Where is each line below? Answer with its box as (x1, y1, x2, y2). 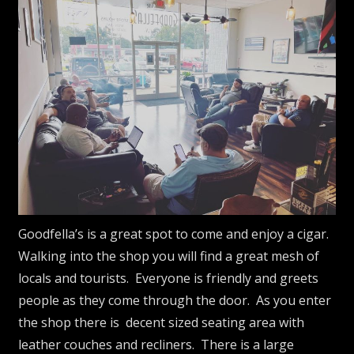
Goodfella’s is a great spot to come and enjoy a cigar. (18, 225, 333, 243)
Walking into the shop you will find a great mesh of (18, 247, 320, 265)
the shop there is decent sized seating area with (18, 314, 305, 332)
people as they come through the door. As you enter (18, 292, 332, 310)
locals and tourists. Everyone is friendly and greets (18, 269, 319, 288)
